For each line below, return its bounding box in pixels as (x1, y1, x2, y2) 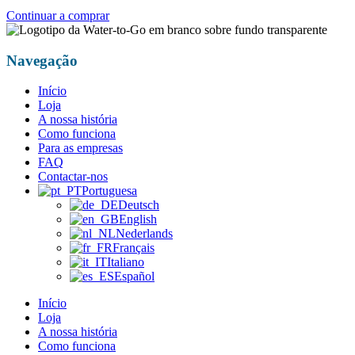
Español (114, 269, 155, 284)
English (119, 212, 157, 227)
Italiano (107, 255, 144, 269)
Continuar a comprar (6, 8, 109, 22)
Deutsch (118, 198, 159, 212)
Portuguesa (82, 184, 137, 198)
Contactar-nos (38, 170, 108, 184)
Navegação (6, 52, 78, 69)
